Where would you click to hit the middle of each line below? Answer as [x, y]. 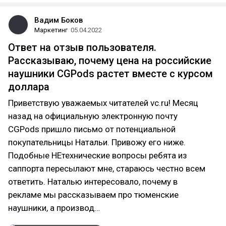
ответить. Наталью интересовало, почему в [93, 182]
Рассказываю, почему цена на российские [110, 61]
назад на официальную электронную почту [93, 116]
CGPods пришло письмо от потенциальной [92, 129]
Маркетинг [51, 30]
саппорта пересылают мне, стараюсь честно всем [107, 168]
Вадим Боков [59, 20]
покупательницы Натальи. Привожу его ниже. [97, 142]
